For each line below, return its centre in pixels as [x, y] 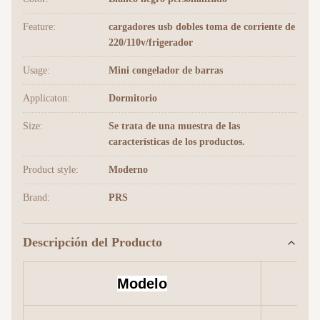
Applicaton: [46, 98]
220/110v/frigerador [151, 42]
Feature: [39, 27]
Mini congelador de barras [166, 70]
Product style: [51, 170]
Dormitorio [133, 98]
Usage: [36, 70]
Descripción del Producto [92, 242]
